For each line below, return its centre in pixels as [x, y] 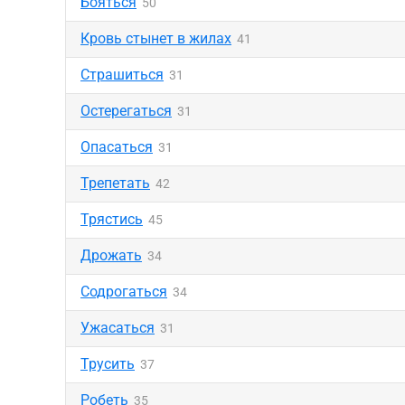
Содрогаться [124, 292]
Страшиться [122, 75]
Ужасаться [118, 328]
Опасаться [117, 147]
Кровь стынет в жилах [156, 38]
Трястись [112, 219]
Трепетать [115, 183]
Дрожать [111, 255]
